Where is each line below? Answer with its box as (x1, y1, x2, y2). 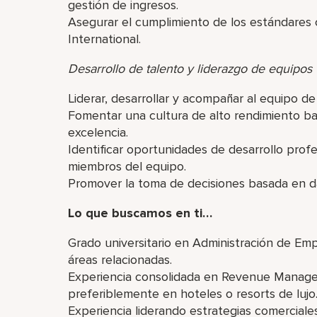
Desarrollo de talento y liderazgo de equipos (68, 61, 312, 76)
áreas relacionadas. (68, 252, 172, 267)
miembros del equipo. (68, 158, 186, 174)
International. (68, 31, 141, 47)
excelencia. (68, 125, 128, 140)
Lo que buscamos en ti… (68, 205, 212, 221)
